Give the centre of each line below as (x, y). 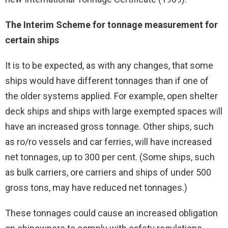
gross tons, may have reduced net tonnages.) (96, 188)
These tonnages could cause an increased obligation (111, 213)
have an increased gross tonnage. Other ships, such (109, 127)
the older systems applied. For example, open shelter (111, 96)
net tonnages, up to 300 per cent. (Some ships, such (110, 157)
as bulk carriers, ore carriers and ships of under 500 (108, 173)
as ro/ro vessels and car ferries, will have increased (108, 142)
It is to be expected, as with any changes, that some (109, 66)
